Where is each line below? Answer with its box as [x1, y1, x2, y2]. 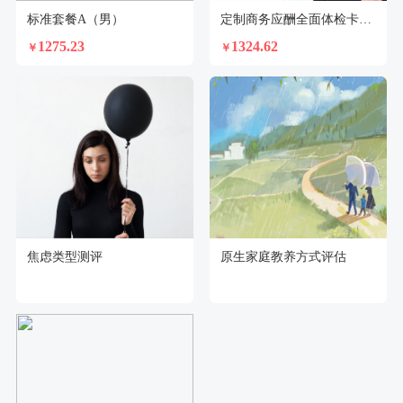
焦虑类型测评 [26, 249, 103, 264]
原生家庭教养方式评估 [219, 249, 346, 264]
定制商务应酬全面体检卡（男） [358, 12, 372, 26]
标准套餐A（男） [26, 12, 124, 26]
